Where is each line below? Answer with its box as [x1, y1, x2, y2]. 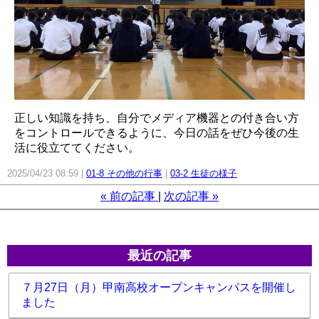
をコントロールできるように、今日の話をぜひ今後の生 [14, 127, 299, 139]
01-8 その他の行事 [86, 168, 162, 179]
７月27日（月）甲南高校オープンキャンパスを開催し [21, 281, 296, 293]
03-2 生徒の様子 [170, 168, 237, 179]
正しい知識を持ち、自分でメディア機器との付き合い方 [14, 112, 299, 124]
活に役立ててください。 [14, 142, 140, 154]
